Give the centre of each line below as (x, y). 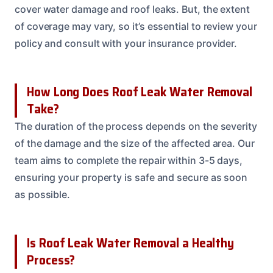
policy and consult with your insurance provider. (126, 44)
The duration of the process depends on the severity (136, 126)
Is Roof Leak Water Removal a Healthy (131, 243)
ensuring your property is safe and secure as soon (131, 178)
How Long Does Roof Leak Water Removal (140, 92)
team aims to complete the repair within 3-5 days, (129, 161)
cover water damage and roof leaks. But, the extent (133, 9)
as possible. (43, 195)
